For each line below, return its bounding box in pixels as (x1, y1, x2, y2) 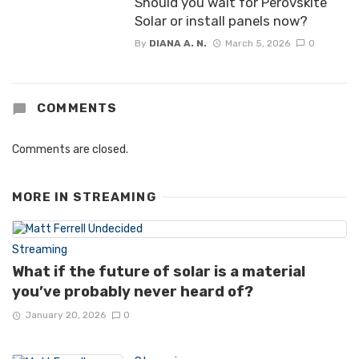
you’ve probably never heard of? (12, 282, 253, 301)
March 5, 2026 (224, 37, 290, 49)
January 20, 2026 (24, 309, 106, 321)
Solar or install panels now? (134, 12, 308, 29)
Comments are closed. (12, 143, 128, 157)
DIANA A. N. (148, 37, 207, 49)
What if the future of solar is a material (12, 262, 305, 280)
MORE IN (12, 190, 73, 205)
